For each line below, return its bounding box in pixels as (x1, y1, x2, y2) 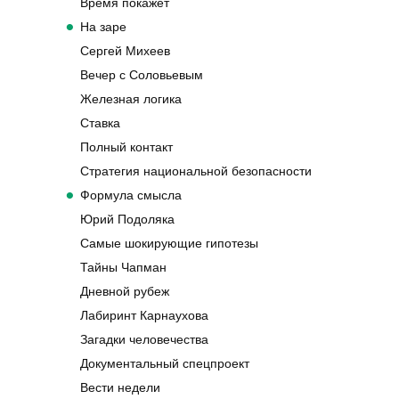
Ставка (80, 115, 120, 130)
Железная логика (80, 91, 182, 106)
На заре (80, 19, 126, 34)
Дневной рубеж (80, 283, 169, 298)
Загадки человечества (80, 331, 208, 346)
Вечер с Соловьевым (80, 67, 203, 82)
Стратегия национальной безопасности (80, 163, 312, 178)
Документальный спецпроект (80, 355, 249, 370)
